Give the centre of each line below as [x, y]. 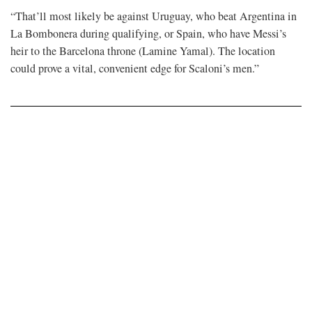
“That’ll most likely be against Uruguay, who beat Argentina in [154, 16]
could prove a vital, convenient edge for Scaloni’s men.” [135, 69]
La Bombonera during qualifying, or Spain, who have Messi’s [148, 34]
